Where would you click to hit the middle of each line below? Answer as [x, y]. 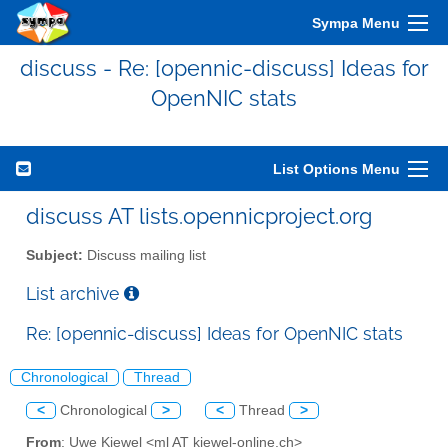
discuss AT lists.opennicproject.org [199, 216]
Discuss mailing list [144, 255]
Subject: [54, 255]
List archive [75, 293]
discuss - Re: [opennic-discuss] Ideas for [224, 68]
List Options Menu [336, 169]
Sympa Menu [356, 23]
